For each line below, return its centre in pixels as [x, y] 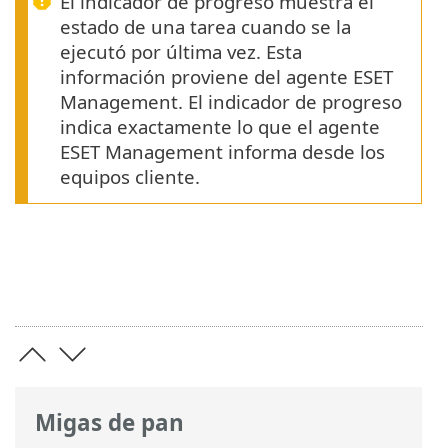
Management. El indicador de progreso [231, 101]
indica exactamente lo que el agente [220, 126]
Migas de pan [109, 423]
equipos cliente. [130, 176]
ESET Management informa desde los [222, 151]
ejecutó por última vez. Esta [181, 51]
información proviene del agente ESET [226, 76]
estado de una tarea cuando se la [205, 26]
